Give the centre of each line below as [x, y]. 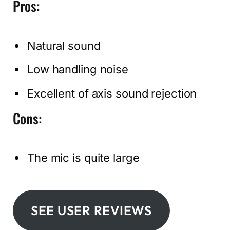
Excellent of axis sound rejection [112, 93]
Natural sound [64, 45]
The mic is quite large [83, 158]
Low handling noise [78, 70]
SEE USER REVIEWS [91, 210]
